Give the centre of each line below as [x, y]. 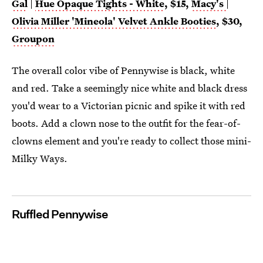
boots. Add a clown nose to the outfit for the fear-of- [126, 123]
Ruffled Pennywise [60, 214]
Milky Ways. [40, 158]
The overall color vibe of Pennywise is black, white [123, 70]
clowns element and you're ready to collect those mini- [131, 140]
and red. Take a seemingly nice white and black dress [129, 87]
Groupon [33, 38]
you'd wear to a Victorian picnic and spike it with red [129, 105]
